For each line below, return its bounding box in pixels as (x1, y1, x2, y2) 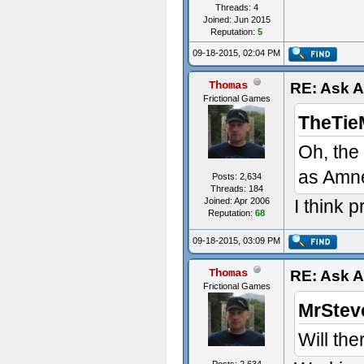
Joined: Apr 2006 (203, 196, 270, 206)
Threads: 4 (214, 2, 258, 12)
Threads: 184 (210, 184, 263, 193)
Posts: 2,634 (211, 171, 262, 181)
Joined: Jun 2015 (202, 15, 271, 24)
